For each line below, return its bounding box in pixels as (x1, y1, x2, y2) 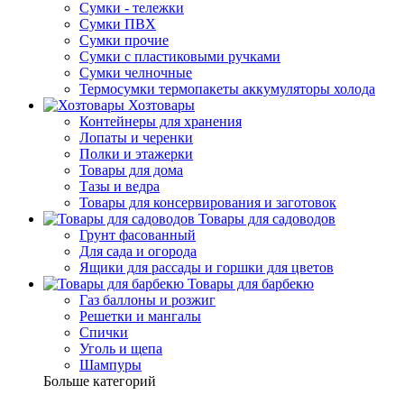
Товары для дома (79, 161, 183, 178)
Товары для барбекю (188, 275, 314, 291)
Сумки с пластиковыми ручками (79, 48, 280, 64)
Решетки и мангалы (79, 308, 201, 324)
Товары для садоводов (198, 210, 335, 226)
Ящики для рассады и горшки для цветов (79, 259, 334, 275)
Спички (79, 324, 128, 340)
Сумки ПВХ (79, 15, 156, 32)
